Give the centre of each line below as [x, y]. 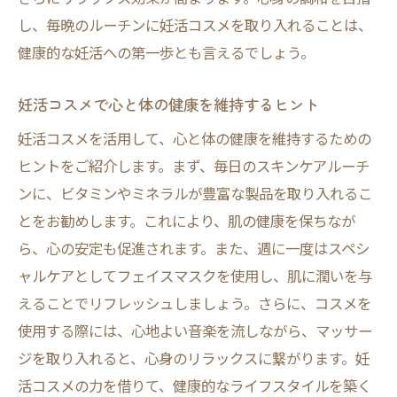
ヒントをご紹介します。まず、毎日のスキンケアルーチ [194, 166]
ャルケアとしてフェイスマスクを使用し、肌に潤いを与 [195, 276]
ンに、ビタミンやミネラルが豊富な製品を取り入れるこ [195, 193]
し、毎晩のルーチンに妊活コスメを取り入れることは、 [195, 25]
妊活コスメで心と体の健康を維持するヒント [168, 104]
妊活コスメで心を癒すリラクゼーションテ [215, 42]
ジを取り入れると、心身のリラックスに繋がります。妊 [194, 358]
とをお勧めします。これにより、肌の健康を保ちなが [187, 221]
